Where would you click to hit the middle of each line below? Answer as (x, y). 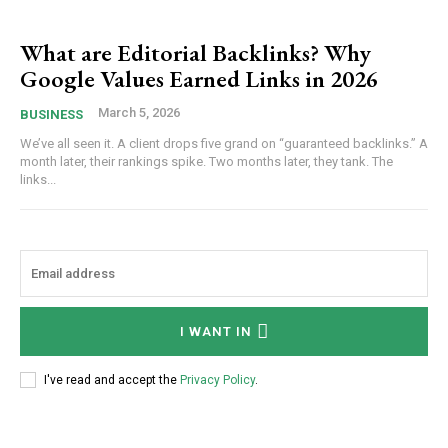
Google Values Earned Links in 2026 (199, 79)
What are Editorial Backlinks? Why (195, 53)
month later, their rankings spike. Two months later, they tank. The (206, 162)
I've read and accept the (112, 379)
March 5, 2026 (139, 113)
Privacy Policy (217, 379)
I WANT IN (215, 332)
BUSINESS (51, 115)
